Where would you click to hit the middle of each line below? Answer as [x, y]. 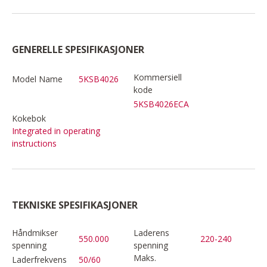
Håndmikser [35, 232]
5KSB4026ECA [161, 104]
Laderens [151, 232]
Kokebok [29, 118]
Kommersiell [158, 77]
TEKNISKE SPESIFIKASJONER [75, 205]
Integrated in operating [56, 131]
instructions [34, 143]
